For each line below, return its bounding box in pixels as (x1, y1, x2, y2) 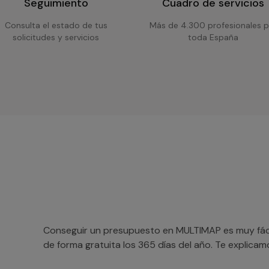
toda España (188, 32, 238, 43)
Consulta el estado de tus (4, 20, 107, 31)
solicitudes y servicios (13, 32, 99, 43)
